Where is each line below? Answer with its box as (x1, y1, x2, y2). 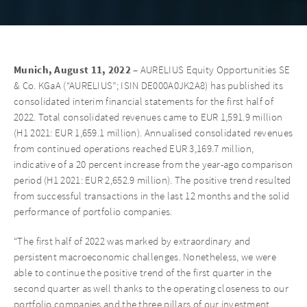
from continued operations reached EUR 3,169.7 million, (14, 142, 254, 155)
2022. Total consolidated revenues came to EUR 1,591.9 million (14, 110, 283, 123)
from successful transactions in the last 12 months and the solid (14, 189, 290, 202)
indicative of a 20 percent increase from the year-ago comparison (14, 158, 293, 171)
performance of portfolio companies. (14, 205, 173, 218)
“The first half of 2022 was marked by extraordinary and (14, 234, 251, 247)
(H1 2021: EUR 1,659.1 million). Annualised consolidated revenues (14, 126, 293, 139)
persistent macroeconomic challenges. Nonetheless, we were (14, 250, 277, 263)
